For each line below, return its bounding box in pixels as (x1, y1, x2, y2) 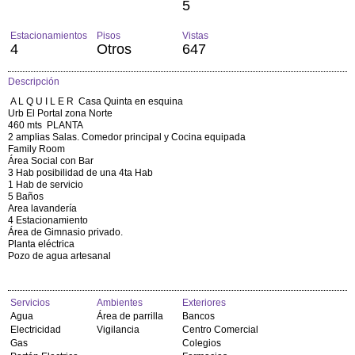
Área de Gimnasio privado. (8, 226, 123, 238)
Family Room (8, 143, 65, 155)
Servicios (10, 296, 50, 308)
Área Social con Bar (8, 155, 96, 166)
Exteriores (182, 296, 227, 308)
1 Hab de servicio (8, 178, 86, 190)
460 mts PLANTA (8, 119, 83, 131)
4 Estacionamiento (8, 214, 88, 226)
